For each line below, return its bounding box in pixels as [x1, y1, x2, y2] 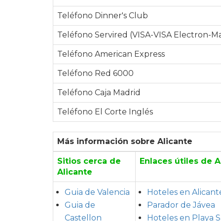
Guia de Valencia [65, 187, 130, 197]
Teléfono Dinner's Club [57, 10, 148, 20]
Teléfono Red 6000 [57, 68, 134, 78]
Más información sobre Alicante [57, 136, 192, 146]
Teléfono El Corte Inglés [57, 107, 153, 116]
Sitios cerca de [57, 156, 121, 166]
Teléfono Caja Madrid [57, 87, 141, 97]
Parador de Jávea [147, 200, 215, 210]
